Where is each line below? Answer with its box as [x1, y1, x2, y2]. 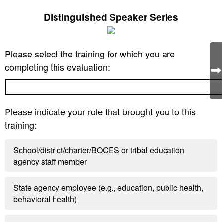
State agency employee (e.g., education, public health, [13, 182, 204, 193]
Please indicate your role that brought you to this [5, 105, 196, 118]
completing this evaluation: [5, 60, 110, 73]
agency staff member [13, 156, 87, 167]
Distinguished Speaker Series [44, 10, 178, 24]
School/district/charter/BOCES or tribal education [13, 144, 185, 156]
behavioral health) [13, 193, 77, 205]
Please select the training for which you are [5, 47, 175, 60]
